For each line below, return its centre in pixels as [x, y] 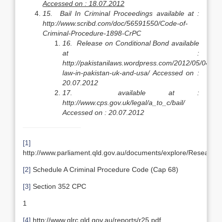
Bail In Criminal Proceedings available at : [129, 13]
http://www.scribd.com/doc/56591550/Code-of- [115, 23]
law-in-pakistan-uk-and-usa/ [106, 73]
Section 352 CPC [58, 186]
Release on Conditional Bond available [138, 43]
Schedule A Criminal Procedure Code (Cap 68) [105, 169]
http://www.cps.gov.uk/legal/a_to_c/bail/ [124, 103]
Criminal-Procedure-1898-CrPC [92, 33]
